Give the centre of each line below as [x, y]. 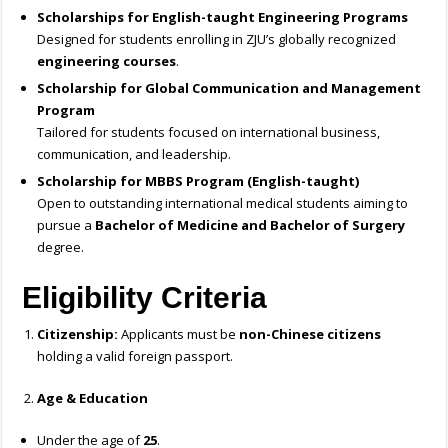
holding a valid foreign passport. [135, 356]
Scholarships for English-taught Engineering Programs [223, 17]
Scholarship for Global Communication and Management [229, 88]
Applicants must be [180, 334]
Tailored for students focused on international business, [209, 132]
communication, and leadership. [134, 154]
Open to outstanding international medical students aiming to [223, 203]
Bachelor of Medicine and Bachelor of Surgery [250, 225]
